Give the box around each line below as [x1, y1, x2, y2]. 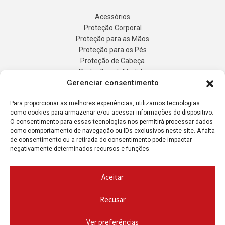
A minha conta [89, 145, 136, 154]
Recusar [99, 194, 126, 204]
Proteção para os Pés [78, 46, 147, 54]
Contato [99, 123, 126, 132]
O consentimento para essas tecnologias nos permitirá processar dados [10, 118, 213, 125]
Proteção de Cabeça [80, 57, 145, 65]
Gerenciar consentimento [66, 78, 159, 87]
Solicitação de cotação [77, 134, 148, 143]
